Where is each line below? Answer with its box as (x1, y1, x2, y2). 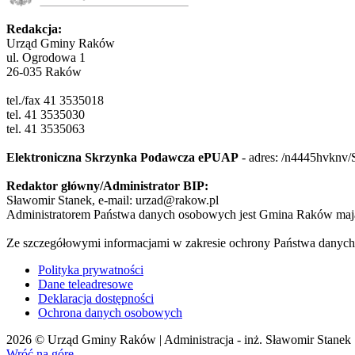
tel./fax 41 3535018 (6, 93, 104, 107)
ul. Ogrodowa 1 (6, 50, 86, 64)
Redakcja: (6, 21, 62, 36)
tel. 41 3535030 (6, 107, 85, 121)
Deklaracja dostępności (38, 291, 154, 305)
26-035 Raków (6, 64, 82, 78)
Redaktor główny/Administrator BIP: (6, 178, 208, 193)
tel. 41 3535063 (6, 121, 85, 136)
